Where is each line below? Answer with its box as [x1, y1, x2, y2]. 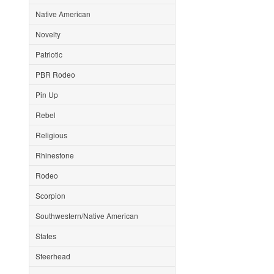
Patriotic [35, 49, 62, 59]
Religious [35, 130, 67, 140]
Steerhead [35, 251, 70, 261]
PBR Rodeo [35, 69, 75, 80]
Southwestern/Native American [35, 210, 138, 221]
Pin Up [35, 89, 58, 100]
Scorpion [35, 190, 65, 201]
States [35, 231, 56, 241]
